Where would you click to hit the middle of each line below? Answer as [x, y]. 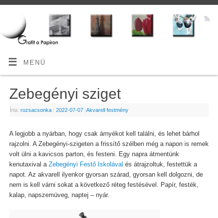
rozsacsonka [36, 110]
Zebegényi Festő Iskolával [86, 165]
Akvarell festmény [107, 110]
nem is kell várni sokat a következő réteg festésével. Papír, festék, [104, 185]
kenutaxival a [29, 165]
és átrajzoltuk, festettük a [160, 165]
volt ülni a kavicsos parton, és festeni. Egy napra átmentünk [94, 154]
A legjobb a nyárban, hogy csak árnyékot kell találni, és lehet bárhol [104, 134]
